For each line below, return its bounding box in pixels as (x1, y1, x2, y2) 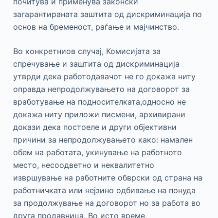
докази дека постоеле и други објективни (13, 122, 177, 132)
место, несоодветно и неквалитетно (13, 160, 154, 170)
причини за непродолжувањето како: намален (13, 134, 193, 145)
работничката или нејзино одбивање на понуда (13, 185, 196, 195)
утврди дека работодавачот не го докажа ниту (13, 71, 196, 81)
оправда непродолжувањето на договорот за (13, 84, 190, 94)
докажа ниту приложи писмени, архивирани (13, 109, 185, 119)
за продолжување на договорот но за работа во (13, 198, 200, 208)
